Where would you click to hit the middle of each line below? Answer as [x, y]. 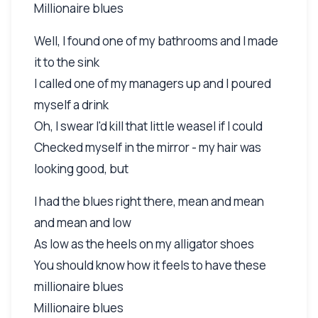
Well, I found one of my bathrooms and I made [156, 40]
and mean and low [83, 222]
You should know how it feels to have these [150, 265]
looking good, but [81, 168]
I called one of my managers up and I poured [153, 83]
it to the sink [67, 62]
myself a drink [71, 104]
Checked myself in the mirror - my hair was [148, 147]
